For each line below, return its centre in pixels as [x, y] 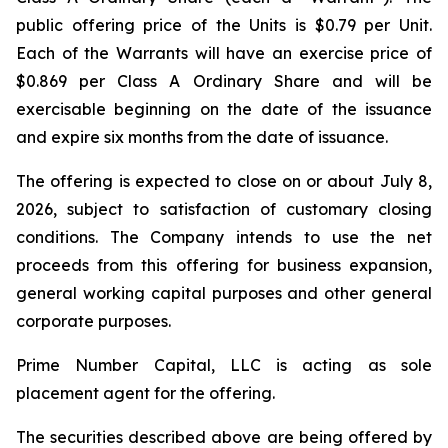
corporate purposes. [93, 321]
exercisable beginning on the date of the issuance [224, 109]
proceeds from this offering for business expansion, [224, 265]
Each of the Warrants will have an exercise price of [224, 53]
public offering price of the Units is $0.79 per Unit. [224, 25]
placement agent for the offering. [145, 393]
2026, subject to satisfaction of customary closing [224, 209]
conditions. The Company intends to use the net [224, 237]
